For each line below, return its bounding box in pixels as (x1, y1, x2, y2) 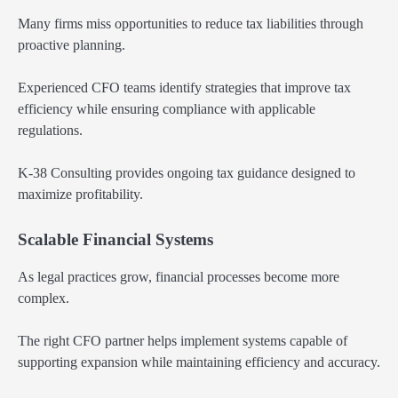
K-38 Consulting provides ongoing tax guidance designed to (18, 165, 355, 181)
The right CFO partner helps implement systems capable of (18, 332, 347, 348)
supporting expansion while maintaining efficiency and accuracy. (18, 354, 380, 370)
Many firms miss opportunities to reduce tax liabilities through (18, 16, 363, 32)
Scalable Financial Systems (18, 229, 213, 249)
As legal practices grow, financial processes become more (18, 268, 339, 284)
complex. (18, 290, 69, 306)
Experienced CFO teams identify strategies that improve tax (18, 80, 351, 96)
